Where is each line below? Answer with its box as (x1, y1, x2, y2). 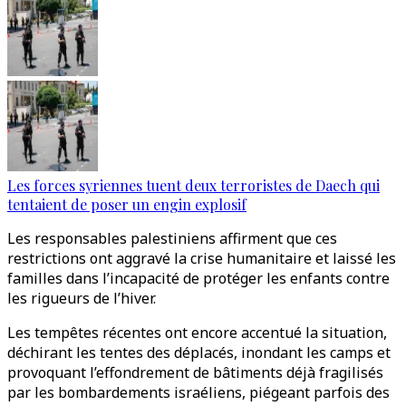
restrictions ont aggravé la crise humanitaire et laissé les (7, 248, 396, 268)
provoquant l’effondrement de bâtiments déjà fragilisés (7, 362, 383, 382)
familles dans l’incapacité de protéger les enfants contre (7, 268, 390, 288)
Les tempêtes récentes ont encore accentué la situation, (7, 323, 387, 343)
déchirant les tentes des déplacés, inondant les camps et (7, 343, 391, 362)
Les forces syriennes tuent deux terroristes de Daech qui (7, 176, 380, 195)
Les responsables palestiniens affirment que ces (7, 228, 337, 248)
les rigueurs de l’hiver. (7, 288, 156, 308)
